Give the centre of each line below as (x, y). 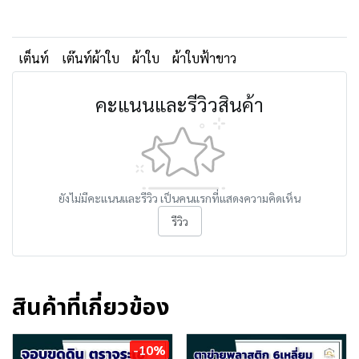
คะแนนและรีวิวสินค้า (179, 104)
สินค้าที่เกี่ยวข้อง (91, 308)
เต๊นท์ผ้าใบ (91, 58)
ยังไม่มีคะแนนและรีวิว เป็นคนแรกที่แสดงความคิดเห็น (179, 198)
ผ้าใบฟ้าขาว (204, 58)
